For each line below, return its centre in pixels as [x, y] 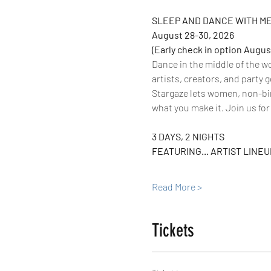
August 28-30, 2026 [193, 35]
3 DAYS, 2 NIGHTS [188, 136]
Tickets [173, 230]
